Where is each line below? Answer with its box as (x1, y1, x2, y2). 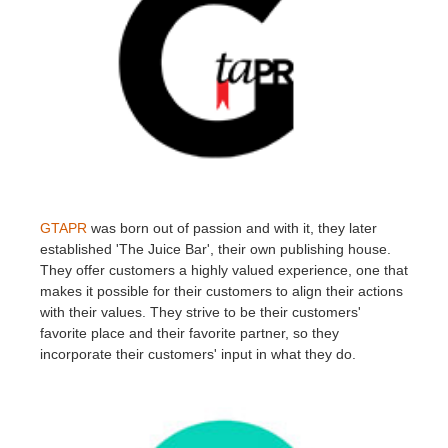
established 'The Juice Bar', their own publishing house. (40, 241, 391, 258)
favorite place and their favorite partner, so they (40, 325, 339, 342)
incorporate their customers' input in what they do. (40, 346, 356, 363)
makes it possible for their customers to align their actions (40, 283, 403, 300)
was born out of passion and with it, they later (87, 220, 377, 237)
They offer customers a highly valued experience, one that (40, 262, 408, 279)
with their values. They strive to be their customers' (40, 304, 361, 321)
